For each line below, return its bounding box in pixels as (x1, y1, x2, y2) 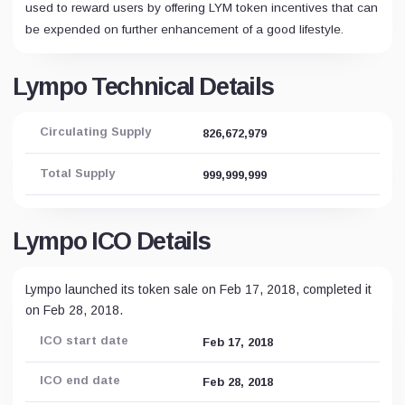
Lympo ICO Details (13, 228, 212, 255)
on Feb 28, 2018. (25, 303, 123, 317)
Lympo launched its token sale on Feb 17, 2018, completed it (25, 282, 372, 297)
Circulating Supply (40, 125, 151, 138)
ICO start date (40, 334, 128, 347)
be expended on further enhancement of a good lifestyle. (25, 23, 344, 36)
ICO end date (40, 373, 120, 387)
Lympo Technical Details (13, 73, 275, 100)
